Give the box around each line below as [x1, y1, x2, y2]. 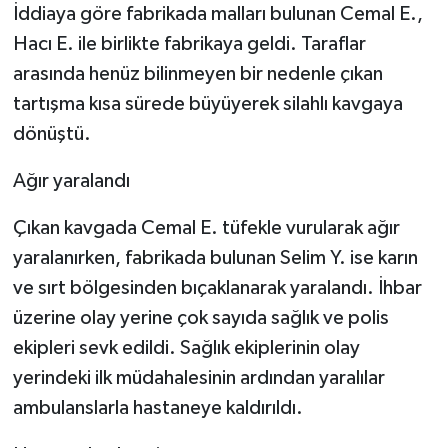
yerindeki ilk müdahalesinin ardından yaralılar [12, 368, 385, 389]
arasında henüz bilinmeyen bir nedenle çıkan [12, 64, 383, 85]
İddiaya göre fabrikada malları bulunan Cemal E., [12, 4, 423, 25]
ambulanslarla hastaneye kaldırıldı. [12, 398, 303, 419]
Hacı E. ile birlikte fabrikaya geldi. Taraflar [12, 34, 366, 55]
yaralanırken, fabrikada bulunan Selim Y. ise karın [12, 248, 418, 269]
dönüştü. [12, 124, 91, 145]
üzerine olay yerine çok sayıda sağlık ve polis [12, 308, 389, 329]
